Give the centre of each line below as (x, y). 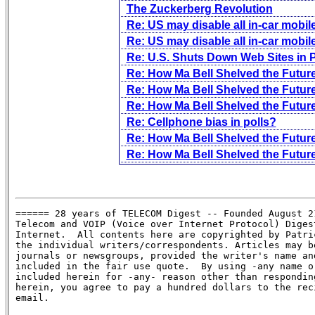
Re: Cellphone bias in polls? (201, 122)
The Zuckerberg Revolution (199, 8)
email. (32, 297)
